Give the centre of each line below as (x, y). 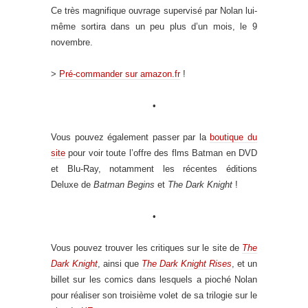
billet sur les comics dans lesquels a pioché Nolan (154, 280)
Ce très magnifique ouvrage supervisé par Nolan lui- (154, 11)
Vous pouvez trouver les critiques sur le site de (146, 248)
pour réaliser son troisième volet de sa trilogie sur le (154, 296)
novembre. (72, 43)
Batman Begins (124, 185)
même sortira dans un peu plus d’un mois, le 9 (154, 27)
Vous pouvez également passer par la (131, 137)
